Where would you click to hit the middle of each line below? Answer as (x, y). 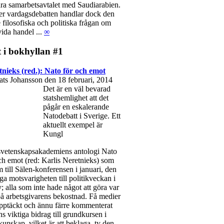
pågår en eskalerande (76, 106)
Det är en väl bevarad (77, 88)
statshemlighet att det (76, 97)
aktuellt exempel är (73, 124)
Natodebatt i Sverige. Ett (82, 115)
